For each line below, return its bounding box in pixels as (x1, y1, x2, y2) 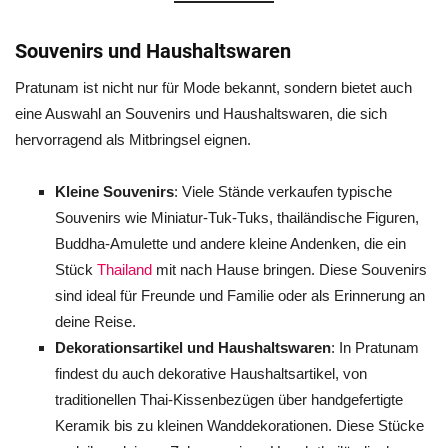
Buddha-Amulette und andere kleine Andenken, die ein (55, 235, 406, 252)
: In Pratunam (331, 339, 419, 356)
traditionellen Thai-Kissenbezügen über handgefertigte (55, 391, 403, 408)
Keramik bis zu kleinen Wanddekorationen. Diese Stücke (55, 417, 424, 434)
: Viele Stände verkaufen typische (174, 183, 392, 200)
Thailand (97, 261, 152, 278)
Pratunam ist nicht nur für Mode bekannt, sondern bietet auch (15, 79, 412, 96)
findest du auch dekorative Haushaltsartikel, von (55, 365, 367, 382)
